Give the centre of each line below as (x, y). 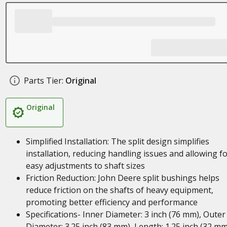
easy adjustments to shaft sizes (85, 166)
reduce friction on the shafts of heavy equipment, (119, 190)
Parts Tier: (43, 81)
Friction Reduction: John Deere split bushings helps (122, 178)
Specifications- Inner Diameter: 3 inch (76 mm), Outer (125, 214)
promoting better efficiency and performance (111, 202)
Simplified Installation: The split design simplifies (117, 141)
